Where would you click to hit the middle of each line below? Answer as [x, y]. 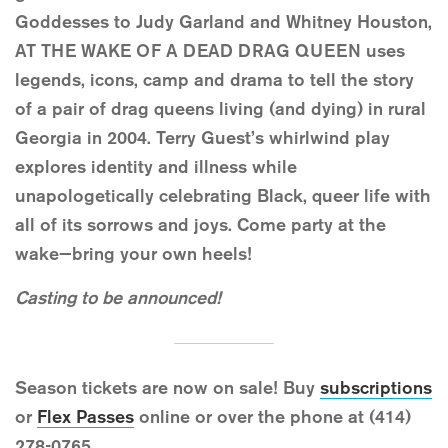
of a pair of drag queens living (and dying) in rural [220, 109]
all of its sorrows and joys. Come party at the [200, 225]
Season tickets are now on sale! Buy [167, 387]
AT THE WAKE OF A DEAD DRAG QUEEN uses [210, 51]
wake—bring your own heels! [133, 254]
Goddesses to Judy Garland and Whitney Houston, [223, 22]
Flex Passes [85, 416]
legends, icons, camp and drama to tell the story [214, 80]
